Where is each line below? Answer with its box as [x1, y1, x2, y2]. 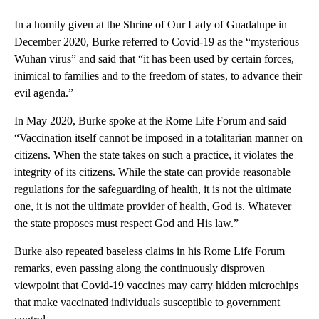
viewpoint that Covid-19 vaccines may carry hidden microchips [14, 279, 298, 292]
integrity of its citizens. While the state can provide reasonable [14, 166, 291, 179]
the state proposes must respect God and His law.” [14, 217, 239, 230]
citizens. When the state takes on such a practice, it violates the [14, 149, 293, 162]
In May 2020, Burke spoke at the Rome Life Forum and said [14, 115, 286, 127]
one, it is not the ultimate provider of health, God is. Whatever [14, 200, 291, 213]
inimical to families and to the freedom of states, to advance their [14, 70, 302, 83]
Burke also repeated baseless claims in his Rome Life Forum [14, 245, 285, 258]
